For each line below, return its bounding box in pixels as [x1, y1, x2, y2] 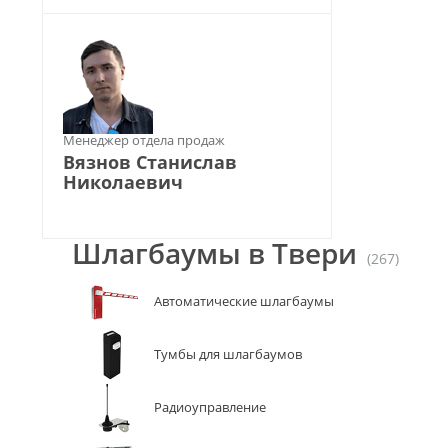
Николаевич [63, 170, 183, 194]
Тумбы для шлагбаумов [154, 345, 302, 363]
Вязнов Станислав [63, 150, 237, 174]
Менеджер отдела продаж [63, 131, 225, 149]
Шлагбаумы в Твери [72, 234, 357, 272]
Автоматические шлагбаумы [154, 292, 334, 310]
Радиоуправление [154, 398, 266, 416]
